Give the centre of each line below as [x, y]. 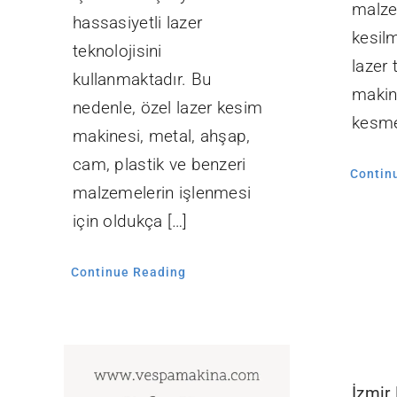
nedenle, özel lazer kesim [167, 108]
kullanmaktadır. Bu [142, 80]
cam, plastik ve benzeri [159, 165]
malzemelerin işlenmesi [162, 193]
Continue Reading [128, 272]
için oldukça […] [130, 222]
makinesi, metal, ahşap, [161, 136]
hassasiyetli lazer [137, 23]
